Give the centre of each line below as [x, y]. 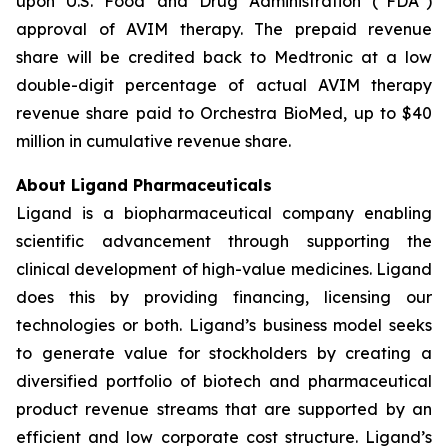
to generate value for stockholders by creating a [224, 353]
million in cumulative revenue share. [153, 141]
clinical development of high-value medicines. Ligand [224, 269]
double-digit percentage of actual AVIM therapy [224, 85]
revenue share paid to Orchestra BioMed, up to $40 [224, 113]
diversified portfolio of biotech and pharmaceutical [224, 381]
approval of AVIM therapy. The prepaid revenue [224, 29]
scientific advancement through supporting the [224, 241]
